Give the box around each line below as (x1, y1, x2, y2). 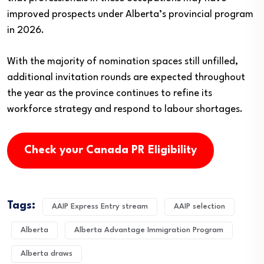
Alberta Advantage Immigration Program (74, 226, 223, 234)
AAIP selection (174, 202, 225, 210)
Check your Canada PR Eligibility (24, 145, 197, 156)
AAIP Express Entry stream (52, 202, 148, 210)
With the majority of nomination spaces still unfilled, (7, 56, 238, 67)
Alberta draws (21, 249, 72, 258)
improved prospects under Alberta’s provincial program (7, 9, 253, 19)
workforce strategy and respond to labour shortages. (7, 104, 243, 114)
